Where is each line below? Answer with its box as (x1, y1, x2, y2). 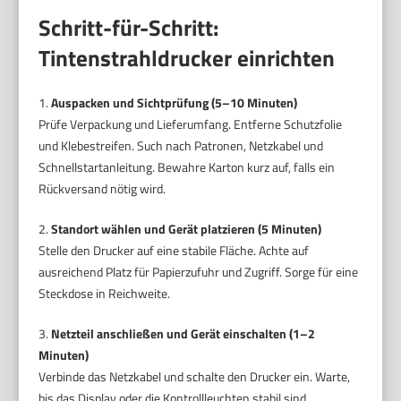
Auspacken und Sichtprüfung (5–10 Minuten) (51, 92, 298, 112)
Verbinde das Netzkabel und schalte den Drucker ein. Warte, (38, 366, 351, 386)
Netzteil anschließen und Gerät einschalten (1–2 (51, 323, 316, 343)
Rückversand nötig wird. (38, 178, 166, 198)
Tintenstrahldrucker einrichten (38, 40, 336, 75)
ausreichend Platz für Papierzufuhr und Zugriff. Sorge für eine (38, 261, 359, 281)
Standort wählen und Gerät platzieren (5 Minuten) (51, 218, 322, 238)
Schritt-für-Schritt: (38, 10, 219, 45)
